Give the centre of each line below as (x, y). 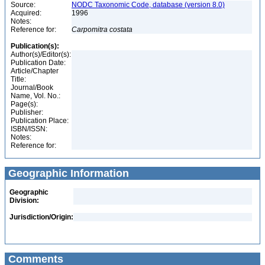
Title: (18, 79)
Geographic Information (67, 173)
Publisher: (27, 112)
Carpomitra (90, 30)
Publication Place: (40, 121)
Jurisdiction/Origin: (41, 217)
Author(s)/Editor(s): (41, 54)
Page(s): (24, 104)
